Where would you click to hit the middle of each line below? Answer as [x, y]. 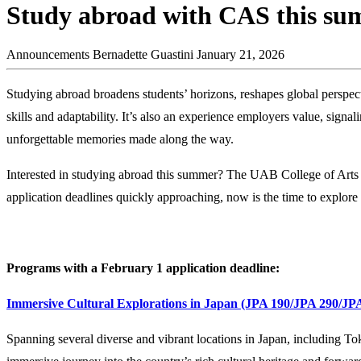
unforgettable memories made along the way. [120, 139]
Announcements [48, 55]
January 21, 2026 [241, 55]
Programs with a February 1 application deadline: [143, 268]
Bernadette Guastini [143, 55]
